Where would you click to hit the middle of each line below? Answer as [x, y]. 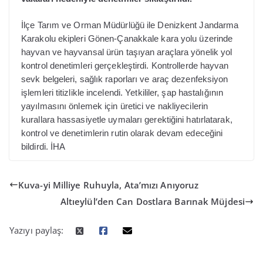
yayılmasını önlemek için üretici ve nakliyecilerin [115, 106]
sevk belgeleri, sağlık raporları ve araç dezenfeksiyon [125, 79]
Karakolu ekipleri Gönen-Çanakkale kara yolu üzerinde [127, 39]
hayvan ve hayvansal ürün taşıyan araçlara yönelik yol [127, 52]
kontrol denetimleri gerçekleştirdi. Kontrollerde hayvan [125, 66]
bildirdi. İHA [43, 147]
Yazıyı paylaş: [37, 230]
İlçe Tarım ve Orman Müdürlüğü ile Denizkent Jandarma [130, 25]
